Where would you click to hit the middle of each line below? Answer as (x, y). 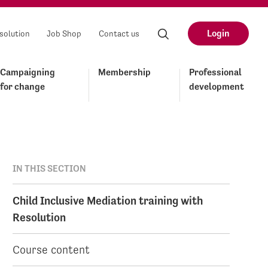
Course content (51, 250)
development (217, 86)
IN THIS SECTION (50, 168)
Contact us (119, 34)
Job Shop (64, 34)
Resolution (39, 217)
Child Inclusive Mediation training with (108, 200)
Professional (215, 72)
